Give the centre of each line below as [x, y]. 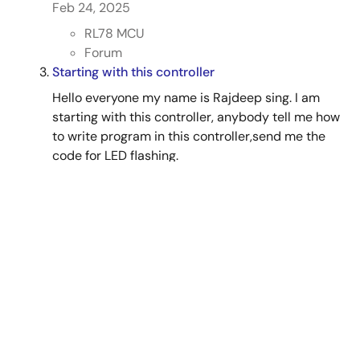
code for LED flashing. [115, 155]
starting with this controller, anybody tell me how [196, 117]
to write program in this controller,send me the [189, 136]
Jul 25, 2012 [86, 181]
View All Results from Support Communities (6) [185, 282]
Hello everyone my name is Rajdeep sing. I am [186, 98]
